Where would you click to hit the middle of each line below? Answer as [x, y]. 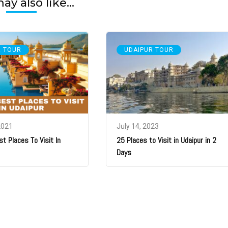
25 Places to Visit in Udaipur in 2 [167, 140]
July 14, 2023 [138, 126]
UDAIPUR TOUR [149, 50]
